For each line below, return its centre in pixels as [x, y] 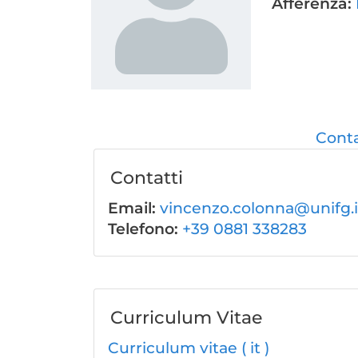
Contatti [147, 177]
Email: [134, 208]
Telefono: [145, 229]
